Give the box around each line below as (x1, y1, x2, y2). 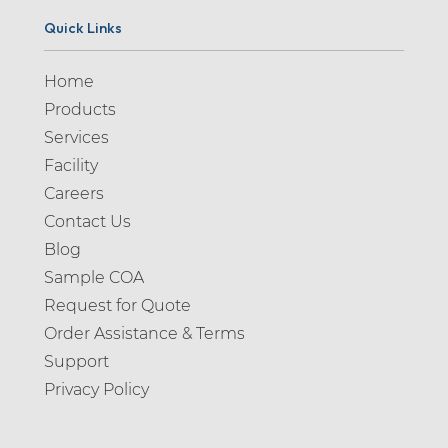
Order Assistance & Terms (44, 323, 245, 343)
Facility (44, 155, 98, 175)
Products (44, 99, 116, 119)
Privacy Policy (44, 379, 149, 399)
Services (44, 127, 109, 147)
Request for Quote (44, 295, 191, 315)
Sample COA (44, 267, 144, 287)
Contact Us (44, 211, 131, 231)
